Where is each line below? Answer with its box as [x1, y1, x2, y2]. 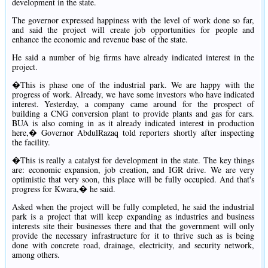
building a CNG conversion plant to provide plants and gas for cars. [12, 107, 255, 119]
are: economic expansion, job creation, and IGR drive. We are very [12, 163, 255, 175]
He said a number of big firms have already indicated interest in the [12, 51, 255, 63]
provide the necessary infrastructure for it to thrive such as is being [12, 229, 255, 241]
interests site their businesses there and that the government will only [12, 220, 255, 232]
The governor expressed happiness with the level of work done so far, [12, 14, 255, 26]
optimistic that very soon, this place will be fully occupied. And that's [12, 173, 255, 185]
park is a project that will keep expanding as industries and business [12, 210, 255, 222]
